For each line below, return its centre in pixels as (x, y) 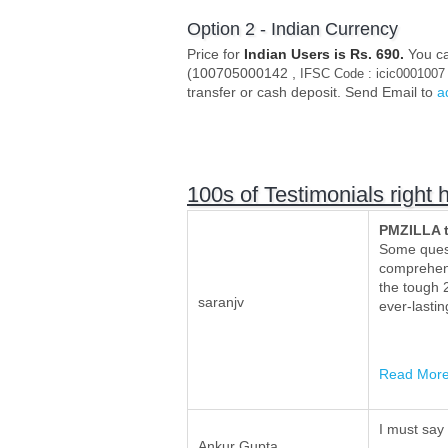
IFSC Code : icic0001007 (372, 74)
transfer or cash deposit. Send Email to (312, 92)
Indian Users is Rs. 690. (324, 54)
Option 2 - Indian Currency (292, 29)
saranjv (221, 302)
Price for (215, 54)
